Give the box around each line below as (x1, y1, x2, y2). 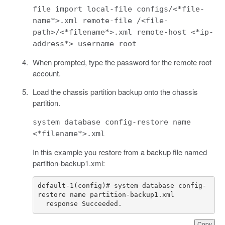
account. (32, 67, 61, 78)
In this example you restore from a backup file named (32, 146, 207, 157)
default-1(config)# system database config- (38, 182, 206, 190)
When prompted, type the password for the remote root (32, 56, 211, 67)
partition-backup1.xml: (32, 157, 105, 168)
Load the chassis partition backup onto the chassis (32, 86, 198, 97)
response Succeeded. (46, 200, 122, 208)
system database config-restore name (32, 117, 191, 127)
